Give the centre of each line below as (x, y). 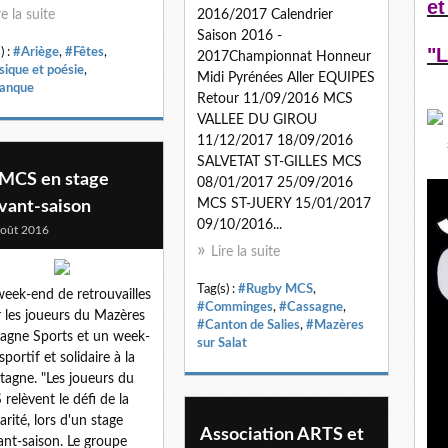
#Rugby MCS (275, 288)
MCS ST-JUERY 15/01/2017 (284, 203)
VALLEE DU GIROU (257, 119)
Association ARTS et (282, 434)
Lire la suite (245, 251)
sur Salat (222, 342)
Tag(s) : (217, 288)
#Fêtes (84, 51)
